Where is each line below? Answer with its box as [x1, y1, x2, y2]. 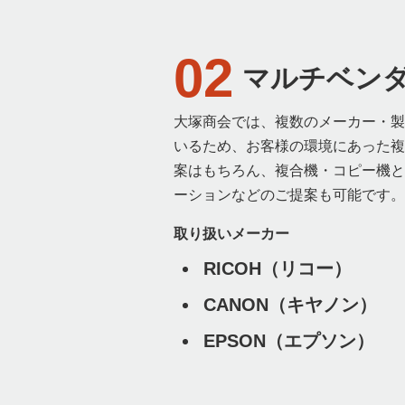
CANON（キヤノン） [203, 294, 377, 315]
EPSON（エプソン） [203, 330, 374, 351]
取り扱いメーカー [174, 225, 289, 241]
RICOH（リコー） [203, 258, 352, 278]
